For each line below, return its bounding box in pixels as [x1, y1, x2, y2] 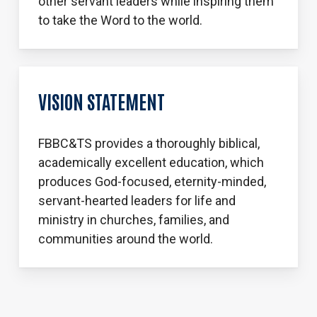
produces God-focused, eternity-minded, [38, 173, 266, 189]
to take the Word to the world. [38, 12, 202, 28]
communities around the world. [38, 231, 213, 246]
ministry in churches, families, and [38, 212, 229, 227]
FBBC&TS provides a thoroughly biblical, [38, 135, 260, 151]
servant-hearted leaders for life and [38, 192, 236, 208]
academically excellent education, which [38, 154, 264, 170]
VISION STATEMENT [38, 88, 165, 113]
